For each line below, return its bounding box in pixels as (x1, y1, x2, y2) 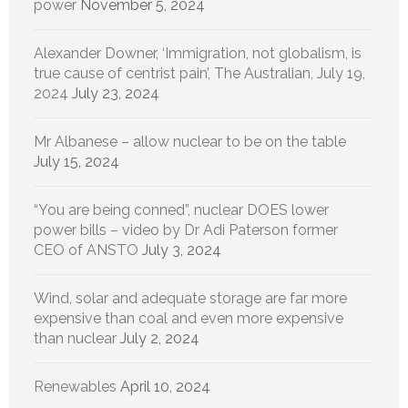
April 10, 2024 (120, 377, 210, 395)
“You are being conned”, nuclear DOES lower (34, 200, 329, 219)
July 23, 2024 (72, 84, 159, 102)
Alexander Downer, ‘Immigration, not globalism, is (34, 44, 362, 62)
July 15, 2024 (34, 152, 119, 170)
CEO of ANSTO (34, 240, 138, 259)
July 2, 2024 (120, 329, 199, 347)
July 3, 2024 (142, 240, 221, 259)
